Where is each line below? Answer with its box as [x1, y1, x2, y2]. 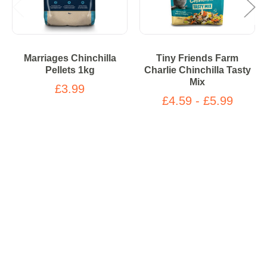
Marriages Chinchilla [23, 53, 116, 64]
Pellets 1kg [45, 65, 95, 76]
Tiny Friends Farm [156, 53, 238, 64]
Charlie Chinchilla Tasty [144, 65, 251, 76]
